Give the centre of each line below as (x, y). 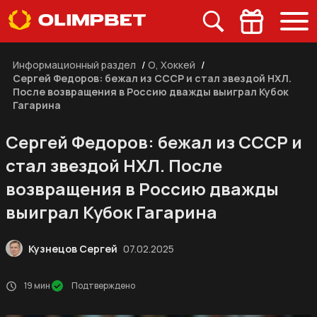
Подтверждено (103, 286)
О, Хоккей (172, 65)
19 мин (37, 286)
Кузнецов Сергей (73, 248)
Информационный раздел (74, 65)
